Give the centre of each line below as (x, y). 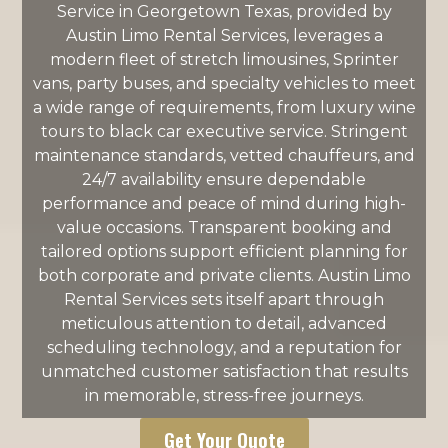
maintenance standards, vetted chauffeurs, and (224, 155)
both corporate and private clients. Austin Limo (224, 275)
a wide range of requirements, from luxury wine (224, 107)
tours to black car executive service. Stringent (224, 131)
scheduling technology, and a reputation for (224, 347)
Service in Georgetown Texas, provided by (224, 11)
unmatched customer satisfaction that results (224, 371)
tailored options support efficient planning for (224, 251)
